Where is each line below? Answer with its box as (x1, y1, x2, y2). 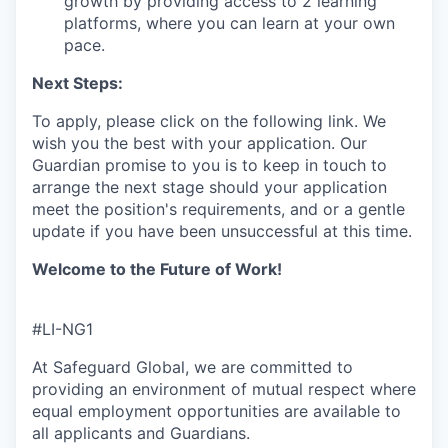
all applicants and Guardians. (32, 422, 250, 443)
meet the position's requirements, (32, 198, 285, 219)
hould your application (217, 176, 387, 197)
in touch (305, 154, 366, 175)
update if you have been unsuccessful (32, 220, 318, 241)
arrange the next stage (32, 176, 204, 197)
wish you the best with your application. (32, 132, 335, 153)
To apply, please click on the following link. (32, 110, 363, 131)
